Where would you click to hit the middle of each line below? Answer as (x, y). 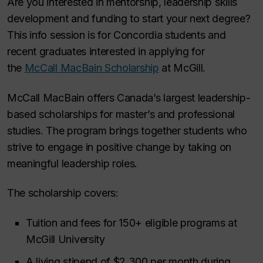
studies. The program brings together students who (127, 130)
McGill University (65, 239)
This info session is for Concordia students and (117, 35)
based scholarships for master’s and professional (121, 114)
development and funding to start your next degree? (129, 18)
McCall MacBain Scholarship (92, 68)
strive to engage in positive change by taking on (119, 147)
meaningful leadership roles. (73, 163)
